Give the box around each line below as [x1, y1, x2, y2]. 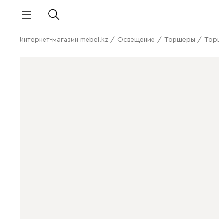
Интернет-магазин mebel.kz [20, 36, 108, 43]
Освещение [117, 36, 155, 43]
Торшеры [164, 36, 195, 43]
